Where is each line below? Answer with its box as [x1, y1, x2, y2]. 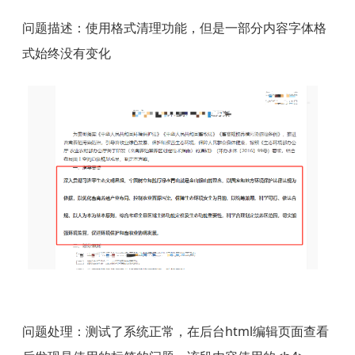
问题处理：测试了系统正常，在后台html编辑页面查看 [21, 322, 329, 340]
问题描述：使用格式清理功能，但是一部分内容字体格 [21, 18, 326, 36]
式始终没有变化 [21, 44, 111, 62]
